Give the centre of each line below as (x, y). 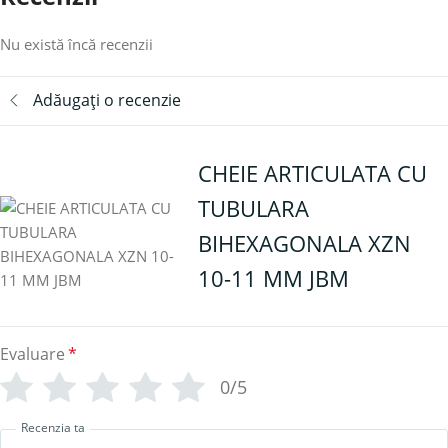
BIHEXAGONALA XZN (304, 242)
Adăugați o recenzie (107, 100)
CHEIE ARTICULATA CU (312, 172)
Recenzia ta (53, 428)
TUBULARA (253, 207)
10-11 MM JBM (273, 277)
